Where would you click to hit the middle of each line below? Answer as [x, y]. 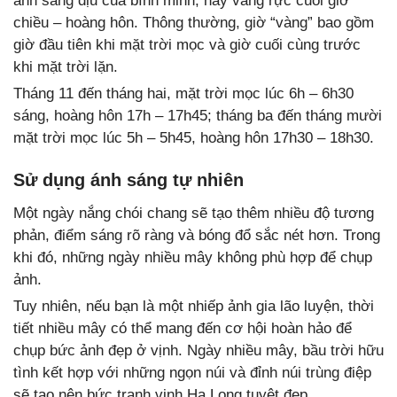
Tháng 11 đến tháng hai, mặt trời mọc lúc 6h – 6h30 [183, 93]
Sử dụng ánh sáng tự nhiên [128, 179]
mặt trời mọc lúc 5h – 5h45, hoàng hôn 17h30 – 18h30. [194, 137]
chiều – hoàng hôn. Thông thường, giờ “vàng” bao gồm [194, 22]
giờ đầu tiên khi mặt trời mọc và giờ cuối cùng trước [187, 44]
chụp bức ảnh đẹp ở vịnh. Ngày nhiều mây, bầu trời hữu [198, 350]
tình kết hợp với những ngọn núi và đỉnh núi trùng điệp [192, 372]
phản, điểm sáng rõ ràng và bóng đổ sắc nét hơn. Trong [197, 235]
